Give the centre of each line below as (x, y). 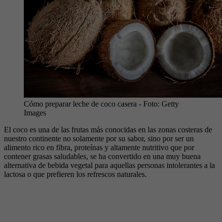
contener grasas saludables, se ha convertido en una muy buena (102, 156)
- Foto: (149, 104)
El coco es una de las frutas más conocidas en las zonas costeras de (108, 129)
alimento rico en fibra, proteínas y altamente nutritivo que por (99, 147)
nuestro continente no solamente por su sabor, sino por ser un (99, 138)
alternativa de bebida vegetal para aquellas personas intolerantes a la (110, 165)
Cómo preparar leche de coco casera (80, 104)
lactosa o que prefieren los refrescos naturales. (75, 174)
